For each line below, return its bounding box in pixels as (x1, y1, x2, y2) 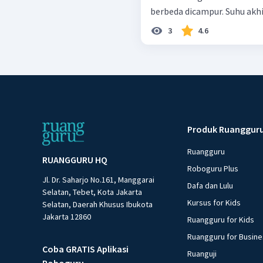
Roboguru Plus (187, 163, 239, 174)
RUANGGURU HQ (42, 154, 107, 166)
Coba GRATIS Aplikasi (42, 243, 129, 255)
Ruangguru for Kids (187, 214, 255, 225)
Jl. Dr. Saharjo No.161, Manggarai (42, 174, 154, 186)
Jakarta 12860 (42, 211, 91, 222)
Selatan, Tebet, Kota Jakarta (42, 187, 142, 198)
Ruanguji (187, 248, 217, 259)
